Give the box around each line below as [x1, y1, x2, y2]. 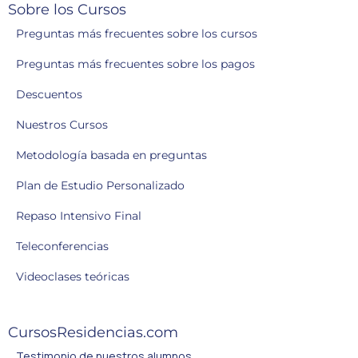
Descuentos [16, 87, 82, 102]
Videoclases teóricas [16, 269, 129, 284]
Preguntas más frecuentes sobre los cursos [16, 26, 257, 42]
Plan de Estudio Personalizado [16, 178, 185, 193]
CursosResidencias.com [8, 324, 178, 342]
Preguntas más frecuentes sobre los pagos [16, 57, 255, 72]
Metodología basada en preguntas [16, 148, 207, 163]
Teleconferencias [16, 239, 109, 254]
